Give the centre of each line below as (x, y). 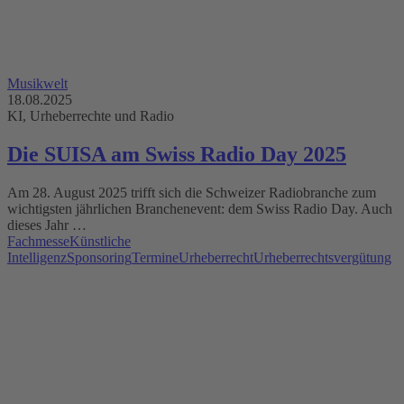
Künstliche (100, 242)
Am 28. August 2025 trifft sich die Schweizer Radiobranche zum (192, 193)
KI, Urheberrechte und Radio (91, 116)
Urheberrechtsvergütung (322, 258)
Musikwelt (37, 84)
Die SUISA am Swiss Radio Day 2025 (177, 155)
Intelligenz (37, 258)
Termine (155, 258)
